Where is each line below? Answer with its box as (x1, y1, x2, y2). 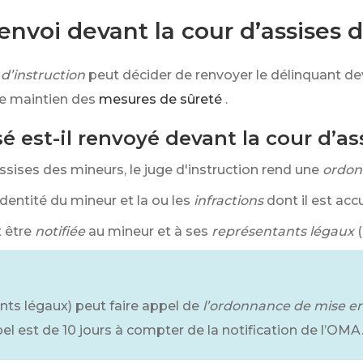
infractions (194, 193, 263, 208)
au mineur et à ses (88, 224, 208, 239)
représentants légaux (211, 224, 354, 239)
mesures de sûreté (99, 92, 222, 107)
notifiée (35, 224, 85, 239)
